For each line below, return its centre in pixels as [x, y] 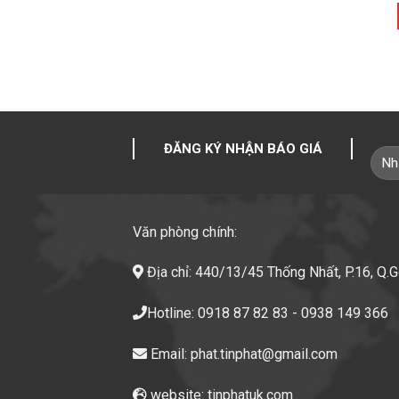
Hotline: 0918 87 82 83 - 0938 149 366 [268, 313]
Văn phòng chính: [185, 232]
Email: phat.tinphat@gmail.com [243, 354]
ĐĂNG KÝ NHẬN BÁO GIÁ [243, 148]
